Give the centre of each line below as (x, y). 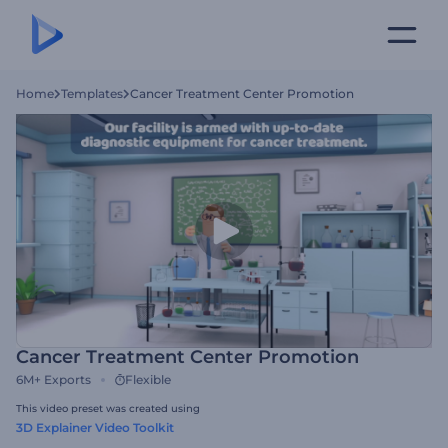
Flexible (148, 379)
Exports (67, 379)
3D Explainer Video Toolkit (95, 427)
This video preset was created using (108, 408)
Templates (92, 93)
